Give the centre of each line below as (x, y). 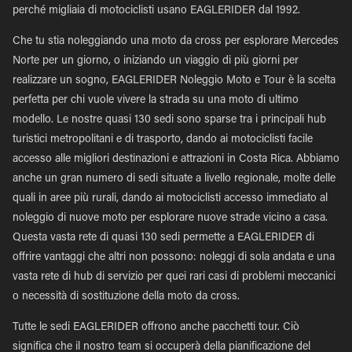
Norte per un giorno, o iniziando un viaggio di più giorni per (156, 61)
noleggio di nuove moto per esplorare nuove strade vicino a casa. (170, 218)
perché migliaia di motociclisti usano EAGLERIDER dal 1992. (156, 11)
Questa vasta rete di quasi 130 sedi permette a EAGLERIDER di (163, 238)
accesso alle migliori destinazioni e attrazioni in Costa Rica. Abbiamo (176, 159)
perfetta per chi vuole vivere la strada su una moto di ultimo (156, 101)
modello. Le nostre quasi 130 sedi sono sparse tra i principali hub (169, 120)
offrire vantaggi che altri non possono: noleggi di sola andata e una (174, 258)
